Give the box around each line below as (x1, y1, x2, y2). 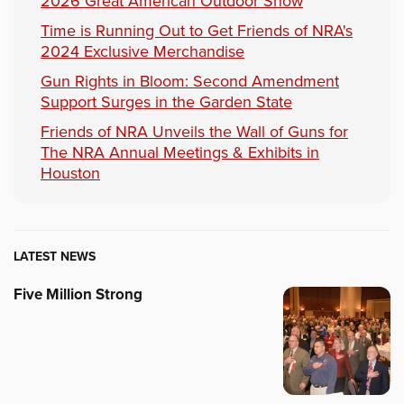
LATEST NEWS (14, 249, 96, 265)
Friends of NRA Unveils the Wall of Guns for (41, 122, 348, 142)
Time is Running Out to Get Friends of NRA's (41, 21, 353, 41)
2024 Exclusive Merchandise (41, 41, 244, 62)
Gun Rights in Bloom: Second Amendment (41, 71, 339, 92)
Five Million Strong (14, 285, 142, 305)
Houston (41, 163, 100, 184)
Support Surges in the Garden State (41, 92, 292, 113)
